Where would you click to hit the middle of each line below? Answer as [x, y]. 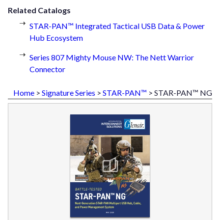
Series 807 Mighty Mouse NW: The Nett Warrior [112, 57]
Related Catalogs [39, 10]
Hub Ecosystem [56, 38]
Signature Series [69, 93]
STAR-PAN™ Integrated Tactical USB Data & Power [117, 26]
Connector [47, 69]
